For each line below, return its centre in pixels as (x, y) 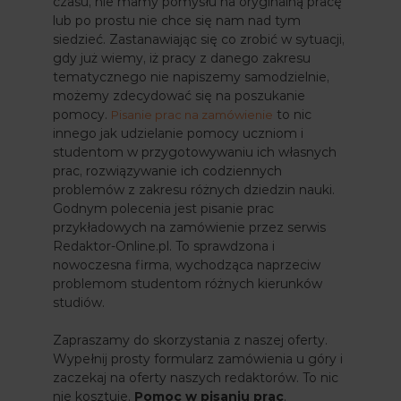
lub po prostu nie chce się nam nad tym (177, 20)
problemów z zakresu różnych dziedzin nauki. (194, 189)
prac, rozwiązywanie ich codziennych (167, 171)
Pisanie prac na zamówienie (192, 114)
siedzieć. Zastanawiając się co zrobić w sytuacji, (199, 39)
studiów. (79, 302)
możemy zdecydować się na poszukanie (179, 95)
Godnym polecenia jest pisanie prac (163, 208)
